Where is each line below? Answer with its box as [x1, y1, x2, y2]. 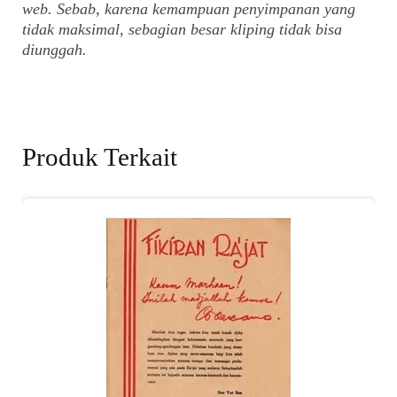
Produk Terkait [22, 143, 178, 172]
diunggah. [22, 41, 88, 59]
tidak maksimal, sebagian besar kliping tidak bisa [22, 20, 343, 39]
